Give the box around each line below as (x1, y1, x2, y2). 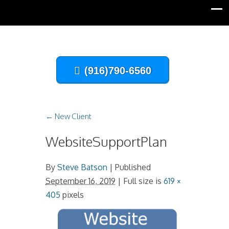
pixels (60, 190, 84, 200)
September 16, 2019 (45, 176, 116, 186)
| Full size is (116, 176, 164, 186)
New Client (53, 111, 91, 121)
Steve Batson (57, 162, 107, 172)
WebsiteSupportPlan (45, 133, 167, 150)
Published (113, 162, 151, 172)
